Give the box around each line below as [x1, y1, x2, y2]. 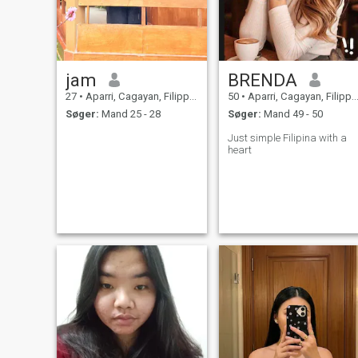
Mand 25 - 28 [98, 108, 161, 121]
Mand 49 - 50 [261, 108, 323, 121]
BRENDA [227, 69, 297, 90]
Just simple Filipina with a [227, 132, 347, 145]
